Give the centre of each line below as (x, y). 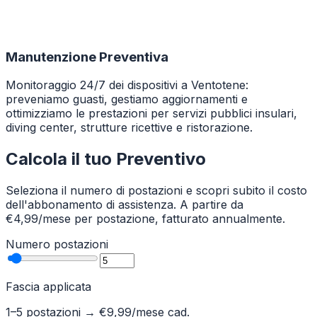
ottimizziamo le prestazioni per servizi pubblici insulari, (151, 114)
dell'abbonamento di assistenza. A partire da (125, 205)
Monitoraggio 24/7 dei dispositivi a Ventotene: (127, 85)
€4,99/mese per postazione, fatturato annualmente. (145, 219)
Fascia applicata (48, 287)
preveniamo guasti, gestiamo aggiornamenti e (127, 99)
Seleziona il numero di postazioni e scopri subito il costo (156, 191)
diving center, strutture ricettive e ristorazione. (129, 128)
